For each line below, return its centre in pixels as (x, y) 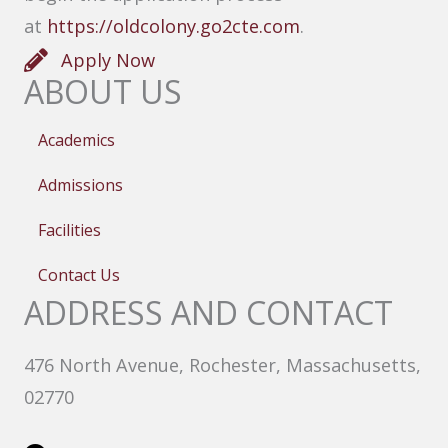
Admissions (80, 185)
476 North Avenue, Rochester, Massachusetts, (222, 365)
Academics (76, 140)
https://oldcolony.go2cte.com (173, 25)
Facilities (69, 230)
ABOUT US (103, 91)
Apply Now (108, 60)
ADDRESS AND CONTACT (208, 312)
